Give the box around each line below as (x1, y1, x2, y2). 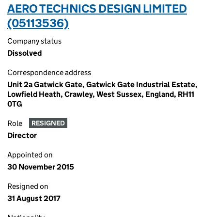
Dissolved (7, 48, 42, 58)
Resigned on (7, 182, 48, 191)
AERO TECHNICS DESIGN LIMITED (7, 1, 187, 15)
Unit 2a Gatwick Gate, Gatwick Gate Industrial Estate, (7, 80, 198, 89)
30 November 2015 (7, 162, 74, 171)
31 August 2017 (7, 194, 61, 203)
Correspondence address (7, 68, 91, 77)
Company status (7, 36, 62, 46)
